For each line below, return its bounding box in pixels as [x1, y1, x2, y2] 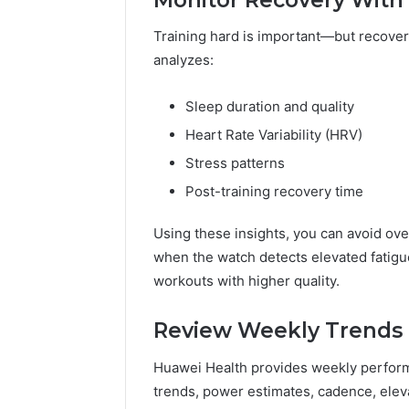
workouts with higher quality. [153, 272, 340, 290]
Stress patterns [185, 154, 285, 173]
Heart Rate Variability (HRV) [185, 126, 362, 144]
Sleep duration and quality [185, 98, 354, 116]
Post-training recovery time [185, 183, 363, 201]
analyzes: [153, 51, 214, 69]
